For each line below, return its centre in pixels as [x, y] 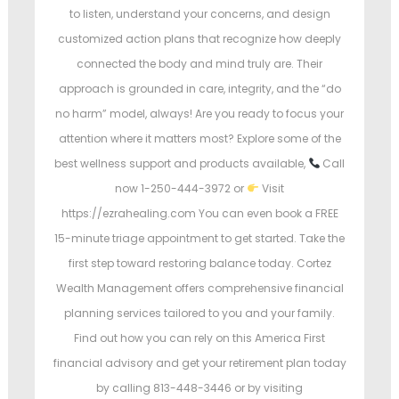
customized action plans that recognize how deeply [199, 39]
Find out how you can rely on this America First [199, 338]
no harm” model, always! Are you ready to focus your [199, 114]
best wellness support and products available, [181, 164]
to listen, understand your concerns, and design [199, 14]
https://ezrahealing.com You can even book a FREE [199, 214]
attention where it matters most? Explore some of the [199, 139]
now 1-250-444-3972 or [181, 189]
